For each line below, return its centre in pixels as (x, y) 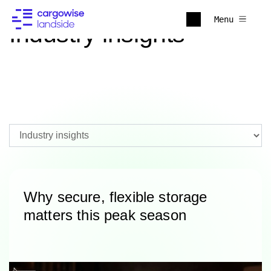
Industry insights (97, 34)
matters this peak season (105, 215)
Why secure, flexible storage (116, 197)
